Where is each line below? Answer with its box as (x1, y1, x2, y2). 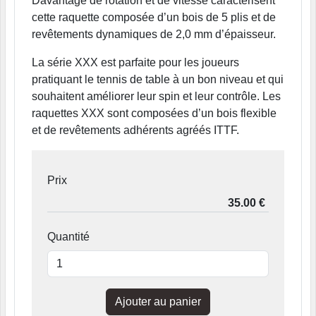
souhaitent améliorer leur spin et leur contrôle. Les (32, 90, 281, 102)
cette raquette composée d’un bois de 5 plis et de (32, 11, 276, 23)
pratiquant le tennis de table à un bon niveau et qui (32, 73, 284, 85)
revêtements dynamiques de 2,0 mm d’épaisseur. (32, 28, 276, 40)
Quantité (47, 231, 90, 243)
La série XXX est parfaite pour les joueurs (32, 56, 239, 68)
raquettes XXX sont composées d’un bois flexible (32, 107, 276, 119)
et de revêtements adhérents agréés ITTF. (32, 124, 239, 136)
